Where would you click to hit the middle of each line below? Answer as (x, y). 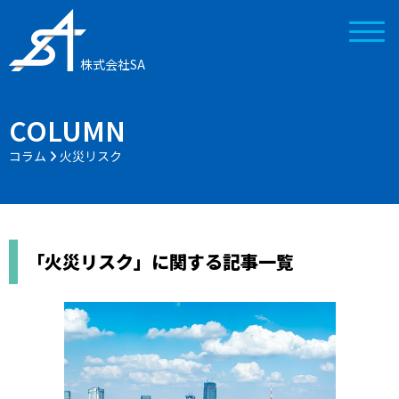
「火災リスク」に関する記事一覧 (160, 261)
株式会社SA (113, 64)
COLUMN (67, 130)
